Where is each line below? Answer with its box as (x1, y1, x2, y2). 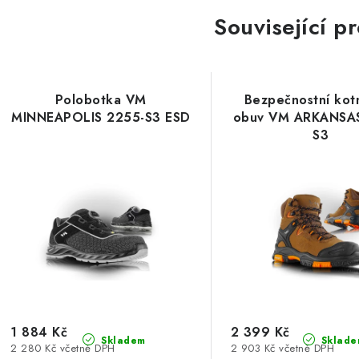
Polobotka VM (54, 91, 147, 109)
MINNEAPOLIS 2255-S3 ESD (11, 108, 191, 127)
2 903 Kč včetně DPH (230, 340, 335, 356)
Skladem (97, 333, 146, 348)
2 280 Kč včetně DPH (10, 340, 115, 356)
